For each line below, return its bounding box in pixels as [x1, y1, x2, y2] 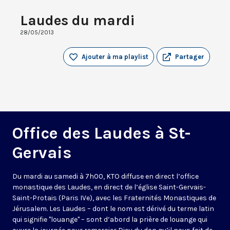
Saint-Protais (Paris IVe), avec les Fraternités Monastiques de [12, 194, 216, 203]
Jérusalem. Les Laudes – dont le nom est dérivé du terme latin [12, 204, 214, 214]
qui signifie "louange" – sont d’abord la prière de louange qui [12, 215, 207, 224]
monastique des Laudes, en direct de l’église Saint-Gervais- [12, 183, 206, 192]
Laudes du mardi [20, 12, 135, 29]
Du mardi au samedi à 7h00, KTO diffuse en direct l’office [12, 172, 199, 181]
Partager [175, 53, 204, 61]
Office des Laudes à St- [12, 124, 190, 143]
